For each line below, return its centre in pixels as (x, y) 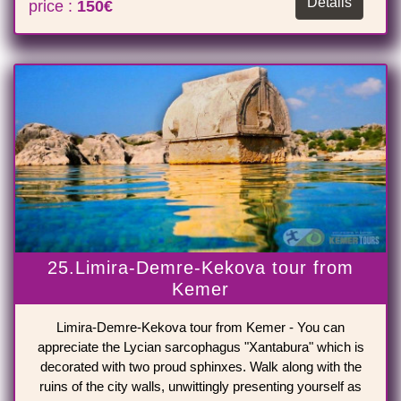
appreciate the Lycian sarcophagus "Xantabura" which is (200, 347)
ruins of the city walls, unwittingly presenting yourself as (200, 387)
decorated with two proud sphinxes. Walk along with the (200, 367)
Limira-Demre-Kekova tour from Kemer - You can (200, 328)
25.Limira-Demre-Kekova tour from (200, 268)
